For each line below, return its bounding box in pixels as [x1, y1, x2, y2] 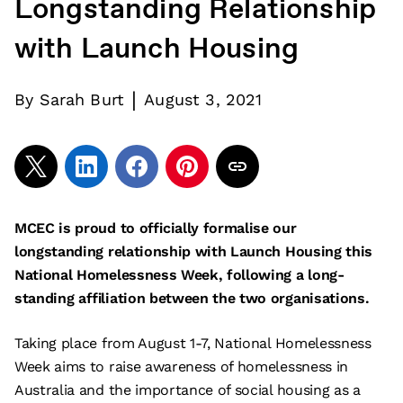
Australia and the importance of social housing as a [14, 381, 361, 399]
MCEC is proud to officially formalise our [14, 219, 297, 237]
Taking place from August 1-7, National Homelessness [14, 335, 372, 352]
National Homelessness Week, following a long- [14, 266, 345, 283]
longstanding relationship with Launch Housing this [14, 243, 372, 260]
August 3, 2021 [144, 90, 263, 109]
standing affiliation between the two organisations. [14, 290, 370, 307]
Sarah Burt [39, 90, 125, 109]
